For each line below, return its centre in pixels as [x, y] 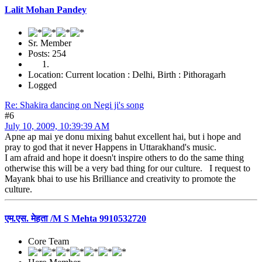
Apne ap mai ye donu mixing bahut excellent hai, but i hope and [123, 137]
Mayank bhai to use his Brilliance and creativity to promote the [120, 179]
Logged [42, 85]
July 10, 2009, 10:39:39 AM [57, 126]
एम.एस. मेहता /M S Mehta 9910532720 [75, 218]
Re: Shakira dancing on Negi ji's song [74, 105]
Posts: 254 [47, 54]
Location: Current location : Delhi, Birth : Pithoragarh [127, 75]
